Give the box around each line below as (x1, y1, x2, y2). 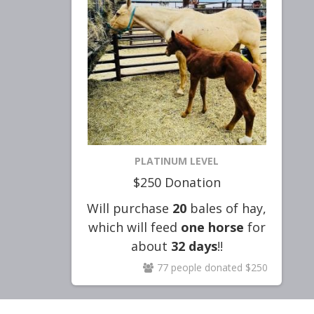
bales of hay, (186, 200, 266, 217)
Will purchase (87, 200, 169, 217)
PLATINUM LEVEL (135, 154, 219, 168)
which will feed (88, 219, 181, 235)
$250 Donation (132, 174, 221, 191)
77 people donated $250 (157, 261, 268, 274)
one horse (180, 219, 244, 235)
